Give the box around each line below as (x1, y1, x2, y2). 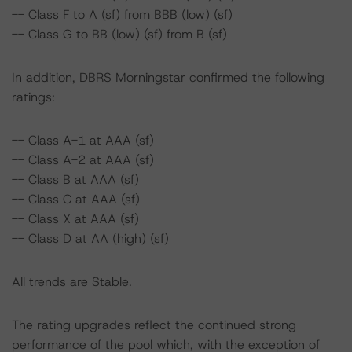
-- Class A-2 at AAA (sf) (12, 152, 154, 168)
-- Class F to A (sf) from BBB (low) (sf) (12, 6, 233, 23)
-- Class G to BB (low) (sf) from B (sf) (12, 26, 227, 42)
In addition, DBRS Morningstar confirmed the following (12, 69, 324, 86)
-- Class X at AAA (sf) (12, 211, 139, 227)
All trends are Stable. (12, 273, 132, 290)
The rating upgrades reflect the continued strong (12, 317, 296, 333)
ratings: (12, 89, 55, 105)
